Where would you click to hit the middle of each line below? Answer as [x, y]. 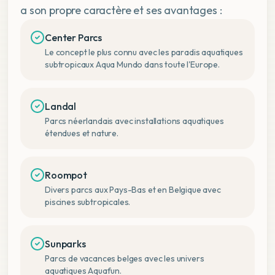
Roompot [66, 175]
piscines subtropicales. [88, 202]
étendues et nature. [82, 133]
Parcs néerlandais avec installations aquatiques [134, 121]
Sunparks [65, 244]
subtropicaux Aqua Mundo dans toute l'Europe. [132, 64]
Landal [61, 106]
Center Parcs [74, 37]
